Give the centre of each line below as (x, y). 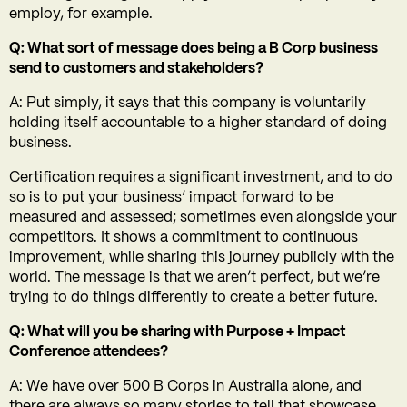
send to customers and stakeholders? (136, 69)
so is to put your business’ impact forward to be (171, 198)
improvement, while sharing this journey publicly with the (202, 258)
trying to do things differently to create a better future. (194, 298)
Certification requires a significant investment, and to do (201, 178)
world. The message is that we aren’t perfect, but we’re (194, 278)
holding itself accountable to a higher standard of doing (198, 124)
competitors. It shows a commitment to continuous (184, 238)
